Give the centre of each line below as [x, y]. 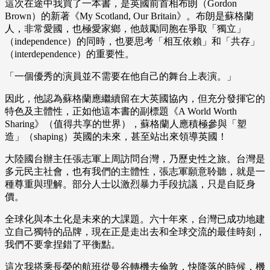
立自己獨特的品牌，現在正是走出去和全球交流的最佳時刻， [135, 232]
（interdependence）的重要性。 [70, 54]
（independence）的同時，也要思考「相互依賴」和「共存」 [132, 42]
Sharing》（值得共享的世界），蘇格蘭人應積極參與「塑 [126, 124]
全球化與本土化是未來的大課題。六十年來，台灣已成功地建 [135, 219]
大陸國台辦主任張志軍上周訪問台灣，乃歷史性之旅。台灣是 [135, 159]
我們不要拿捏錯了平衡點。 [63, 245]
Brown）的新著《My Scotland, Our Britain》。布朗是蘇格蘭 [129, 16]
